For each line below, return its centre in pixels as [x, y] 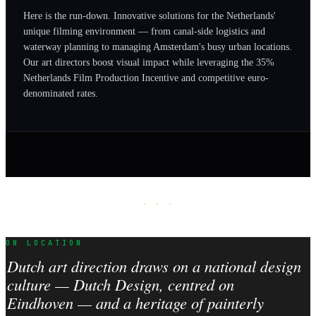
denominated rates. [61, 93]
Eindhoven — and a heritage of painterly [135, 303]
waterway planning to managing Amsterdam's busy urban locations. [158, 47]
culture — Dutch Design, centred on [120, 285]
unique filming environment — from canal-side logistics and [144, 31]
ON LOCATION [44, 242]
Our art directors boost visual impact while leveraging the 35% [149, 62]
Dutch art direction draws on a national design [154, 266]
